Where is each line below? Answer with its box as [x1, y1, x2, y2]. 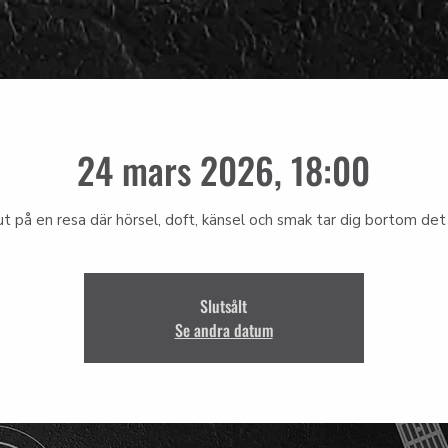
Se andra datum [174, 318, 273, 342]
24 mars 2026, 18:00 [77, 143, 370, 196]
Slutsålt [200, 294, 247, 318]
